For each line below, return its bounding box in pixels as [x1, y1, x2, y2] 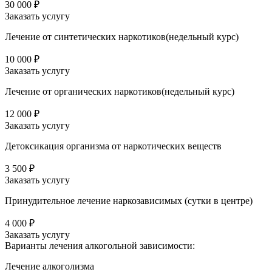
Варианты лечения [5, 240, 83, 251]
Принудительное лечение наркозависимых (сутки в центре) [5, 195, 253, 206]
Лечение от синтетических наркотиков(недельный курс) [5, 31, 239, 42]
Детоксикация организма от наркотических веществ [5, 140, 222, 151]
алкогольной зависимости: [83, 240, 195, 251]
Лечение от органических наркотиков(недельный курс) [5, 86, 234, 97]
